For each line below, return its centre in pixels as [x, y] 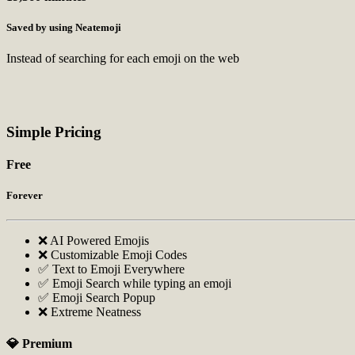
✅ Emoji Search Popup [97, 298]
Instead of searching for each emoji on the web [123, 59]
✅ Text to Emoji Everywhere [111, 269]
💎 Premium [39, 343]
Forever [25, 196]
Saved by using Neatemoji [64, 27]
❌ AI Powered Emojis [94, 241]
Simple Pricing [54, 132]
